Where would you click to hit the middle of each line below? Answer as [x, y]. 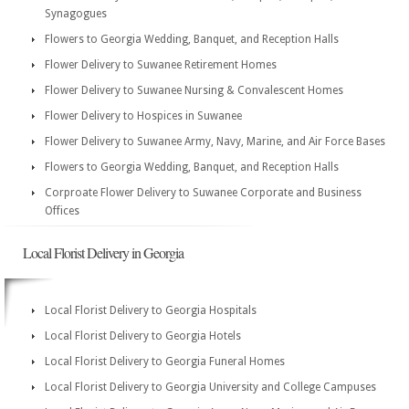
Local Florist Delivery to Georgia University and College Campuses [210, 387]
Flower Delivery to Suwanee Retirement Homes [161, 65]
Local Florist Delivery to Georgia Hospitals [151, 310]
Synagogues [76, 14]
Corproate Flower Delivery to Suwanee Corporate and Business [203, 193]
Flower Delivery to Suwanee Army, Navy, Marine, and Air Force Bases [215, 142]
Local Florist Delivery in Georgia [103, 252]
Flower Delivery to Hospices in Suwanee [143, 116]
